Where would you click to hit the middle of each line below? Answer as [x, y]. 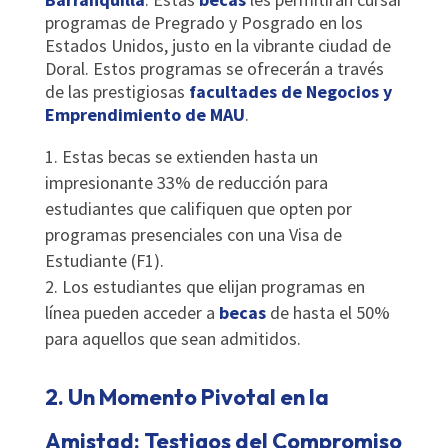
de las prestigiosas [116, 91]
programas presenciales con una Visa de [193, 234]
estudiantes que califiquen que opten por [198, 208]
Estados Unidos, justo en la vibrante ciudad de [217, 45]
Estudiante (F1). [104, 260]
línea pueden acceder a [131, 312]
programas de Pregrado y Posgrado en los [203, 22]
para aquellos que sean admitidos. [172, 338]
